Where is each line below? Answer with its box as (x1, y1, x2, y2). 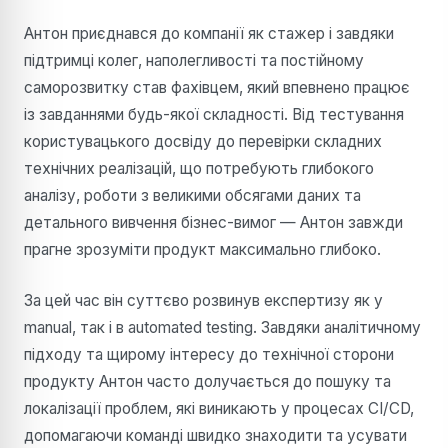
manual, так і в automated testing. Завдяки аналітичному (24, 317, 421, 337)
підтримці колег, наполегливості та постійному (24, 50, 364, 70)
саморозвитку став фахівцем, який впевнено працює (24, 77, 410, 97)
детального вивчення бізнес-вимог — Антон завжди (24, 212, 403, 232)
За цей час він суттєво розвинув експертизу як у (24, 290, 383, 310)
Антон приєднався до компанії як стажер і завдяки (24, 23, 394, 43)
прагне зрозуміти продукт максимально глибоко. (24, 239, 381, 259)
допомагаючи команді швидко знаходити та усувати (24, 425, 407, 445)
